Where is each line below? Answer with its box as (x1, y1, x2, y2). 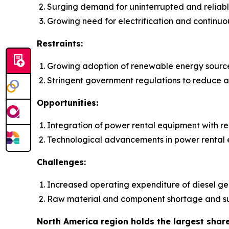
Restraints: (37, 38, 83, 49)
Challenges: (37, 157, 86, 168)
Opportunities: (37, 98, 98, 108)
